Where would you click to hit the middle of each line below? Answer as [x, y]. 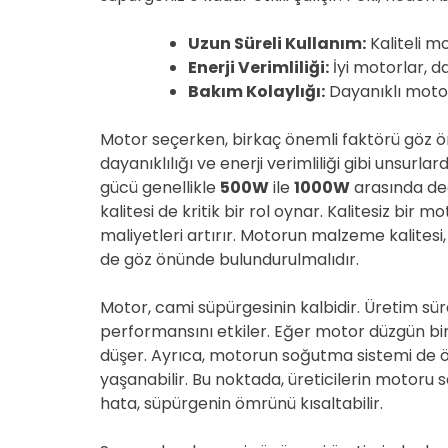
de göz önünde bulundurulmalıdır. [229, 259]
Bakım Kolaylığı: [256, 91]
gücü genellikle [160, 187]
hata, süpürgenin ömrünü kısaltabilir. [241, 403]
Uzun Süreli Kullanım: [277, 43]
